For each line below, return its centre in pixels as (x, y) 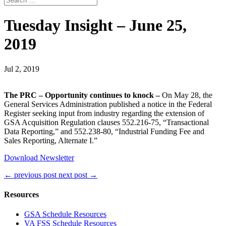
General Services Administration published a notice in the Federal (108, 104)
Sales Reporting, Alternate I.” (53, 140)
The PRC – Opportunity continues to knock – (83, 95)
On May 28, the (187, 95)
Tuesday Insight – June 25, (95, 25)
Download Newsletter (39, 157)
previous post (35, 175)
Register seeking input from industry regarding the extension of (104, 113)
